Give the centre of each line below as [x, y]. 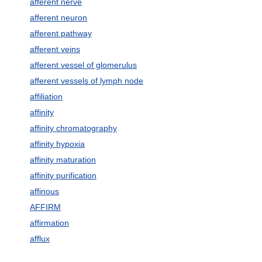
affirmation [49, 223]
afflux [39, 239]
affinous [44, 191]
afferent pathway [61, 33]
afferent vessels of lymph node [86, 81]
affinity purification [63, 175]
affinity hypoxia [57, 144]
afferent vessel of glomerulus [83, 65]
